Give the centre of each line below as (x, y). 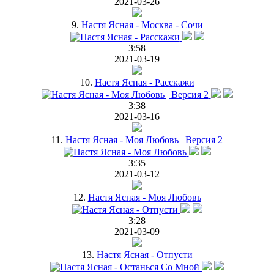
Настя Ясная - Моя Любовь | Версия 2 (144, 139)
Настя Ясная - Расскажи (144, 82)
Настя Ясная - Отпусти (144, 254)
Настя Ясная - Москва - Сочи (142, 24)
